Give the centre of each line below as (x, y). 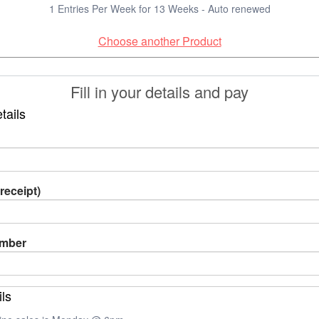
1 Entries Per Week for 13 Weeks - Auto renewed (159, 9)
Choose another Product (159, 41)
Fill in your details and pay (159, 91)
